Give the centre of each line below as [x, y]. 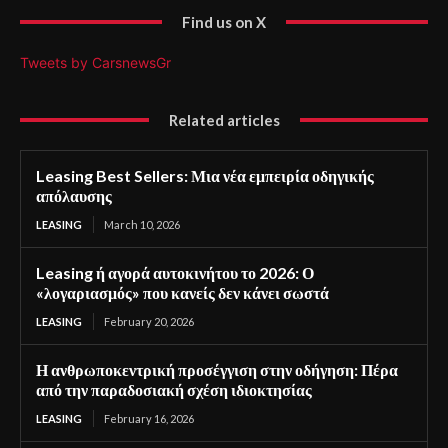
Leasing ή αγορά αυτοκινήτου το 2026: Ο [175, 272]
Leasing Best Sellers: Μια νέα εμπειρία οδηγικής [205, 175]
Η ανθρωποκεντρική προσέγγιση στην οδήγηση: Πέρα [217, 369]
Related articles [224, 119]
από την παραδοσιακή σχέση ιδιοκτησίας [174, 389]
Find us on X [224, 21]
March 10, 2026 [142, 224]
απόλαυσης [74, 195]
